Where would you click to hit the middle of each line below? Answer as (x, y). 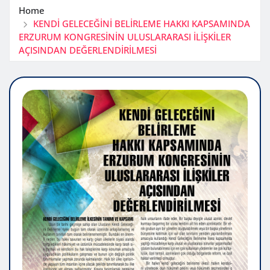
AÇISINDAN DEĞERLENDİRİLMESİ (88, 50)
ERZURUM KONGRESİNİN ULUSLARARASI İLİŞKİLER (125, 36)
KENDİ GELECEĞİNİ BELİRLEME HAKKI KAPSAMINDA (141, 23)
